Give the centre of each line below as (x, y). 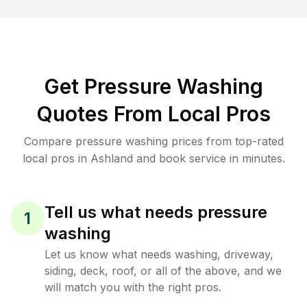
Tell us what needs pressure (156, 212)
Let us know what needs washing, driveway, (159, 254)
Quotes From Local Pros (153, 114)
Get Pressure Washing (153, 86)
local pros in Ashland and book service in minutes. (153, 158)
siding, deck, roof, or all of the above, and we (163, 271)
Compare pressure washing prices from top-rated (153, 141)
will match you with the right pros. (133, 287)
